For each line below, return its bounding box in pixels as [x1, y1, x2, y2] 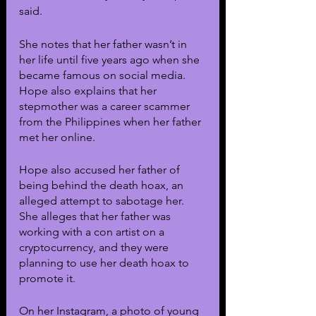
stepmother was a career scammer [19, 99, 193, 113]
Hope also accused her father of [19, 162, 183, 176]
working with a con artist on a [19, 224, 167, 238]
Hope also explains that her [19, 83, 159, 97]
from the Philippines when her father [19, 114, 204, 128]
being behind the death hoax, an [19, 178, 186, 192]
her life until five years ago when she [19, 52, 202, 66]
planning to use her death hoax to [19, 255, 192, 269]
